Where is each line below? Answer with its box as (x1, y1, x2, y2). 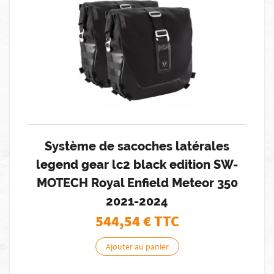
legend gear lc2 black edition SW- (36, 157, 238, 172)
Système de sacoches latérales (45, 139, 229, 154)
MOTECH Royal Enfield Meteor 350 (36, 176, 238, 190)
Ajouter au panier (105, 241, 169, 252)
